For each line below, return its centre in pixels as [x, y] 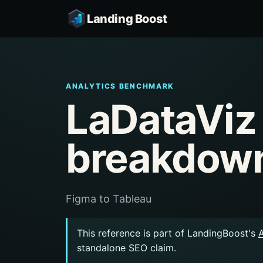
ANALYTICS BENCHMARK [120, 86]
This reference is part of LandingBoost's [168, 233]
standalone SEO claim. [127, 248]
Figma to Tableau [109, 199]
